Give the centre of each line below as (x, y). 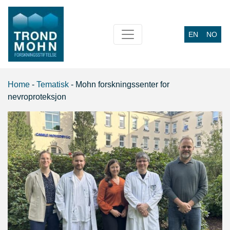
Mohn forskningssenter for (122, 84)
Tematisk (53, 84)
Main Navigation (67, 43)
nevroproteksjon (37, 97)
